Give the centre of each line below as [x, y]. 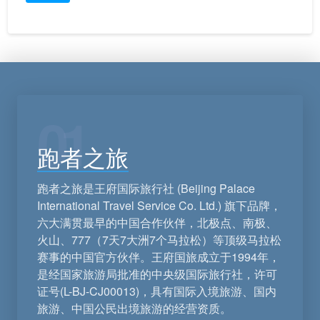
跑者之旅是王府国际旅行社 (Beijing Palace [146, 189]
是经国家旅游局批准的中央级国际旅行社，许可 [157, 274]
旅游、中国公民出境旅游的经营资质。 [134, 309]
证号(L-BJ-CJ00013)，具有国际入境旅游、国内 [157, 291]
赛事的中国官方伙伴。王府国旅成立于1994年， [159, 257]
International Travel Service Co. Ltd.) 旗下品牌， [159, 206]
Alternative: [51, 14]
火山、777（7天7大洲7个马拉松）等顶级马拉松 [159, 240]
